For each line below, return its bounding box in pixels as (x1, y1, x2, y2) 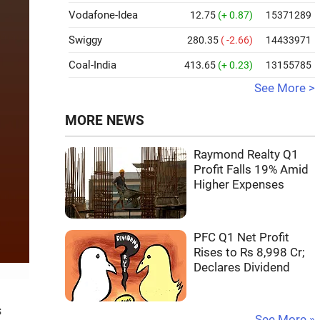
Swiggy (69, 34, 102, 46)
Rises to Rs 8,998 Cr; (194, 246, 305, 259)
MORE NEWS (65, 113, 144, 129)
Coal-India (69, 59, 116, 71)
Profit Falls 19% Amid (194, 163, 309, 176)
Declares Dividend (194, 261, 290, 274)
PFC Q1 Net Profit (194, 231, 289, 244)
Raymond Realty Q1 (194, 148, 299, 161)
